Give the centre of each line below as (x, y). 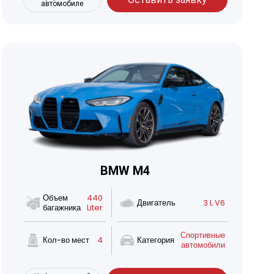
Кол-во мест (66, 240)
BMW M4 (125, 171)
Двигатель (156, 203)
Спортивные (202, 235)
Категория (155, 240)
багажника (61, 208)
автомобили (203, 245)
